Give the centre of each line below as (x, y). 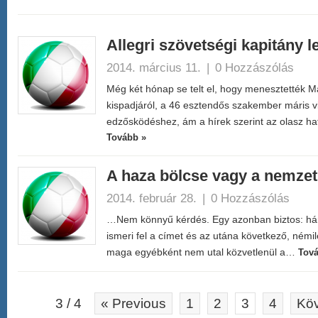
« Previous (133, 303)
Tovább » (126, 137)
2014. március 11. (154, 67)
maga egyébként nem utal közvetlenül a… (202, 252)
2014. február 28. (152, 198)
